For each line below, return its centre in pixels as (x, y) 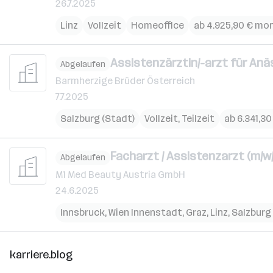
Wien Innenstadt (145, 212)
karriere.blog (41, 254)
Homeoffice (158, 25)
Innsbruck (83, 212)
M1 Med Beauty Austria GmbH (120, 174)
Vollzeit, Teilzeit (179, 119)
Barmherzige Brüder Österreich (125, 81)
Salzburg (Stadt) (97, 119)
